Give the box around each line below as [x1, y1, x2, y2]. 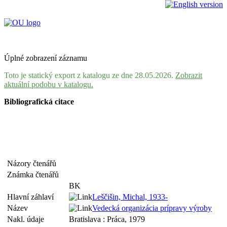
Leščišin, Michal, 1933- [92, 193, 168, 201]
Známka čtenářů [7, 170, 63, 179]
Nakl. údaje [7, 215, 48, 223]
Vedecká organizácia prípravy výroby [92, 204, 212, 212]
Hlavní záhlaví [7, 193, 58, 201]
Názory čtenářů [7, 159, 60, 168]
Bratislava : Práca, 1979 [69, 215, 145, 223]
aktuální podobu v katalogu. [4, 80, 93, 89]
